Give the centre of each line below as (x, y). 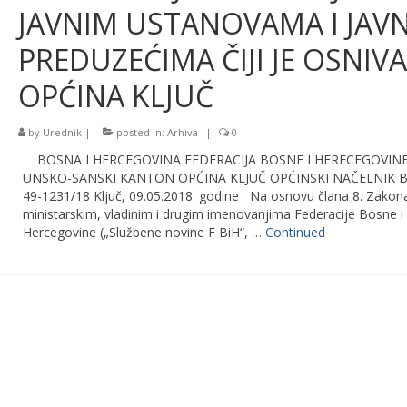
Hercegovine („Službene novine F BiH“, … (144, 232)
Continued (295, 232)
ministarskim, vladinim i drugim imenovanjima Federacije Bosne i (213, 214)
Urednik (62, 132)
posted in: (140, 132)
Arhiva (182, 132)
